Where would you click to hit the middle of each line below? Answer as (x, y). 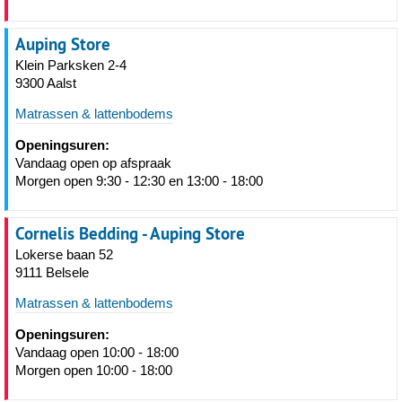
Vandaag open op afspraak (93, 163)
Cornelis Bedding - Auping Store (130, 233)
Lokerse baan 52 (64, 254)
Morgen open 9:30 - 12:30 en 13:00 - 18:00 (139, 181)
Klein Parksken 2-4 (71, 65)
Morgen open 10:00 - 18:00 (94, 370)
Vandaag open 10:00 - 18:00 (97, 352)
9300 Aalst (46, 83)
